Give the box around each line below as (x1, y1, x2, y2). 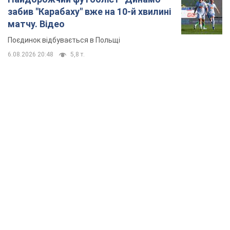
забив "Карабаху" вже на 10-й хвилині (8, 6, 171, 17)
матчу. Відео (8, 18, 65, 30)
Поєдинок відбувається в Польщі (8, 36, 120, 45)
